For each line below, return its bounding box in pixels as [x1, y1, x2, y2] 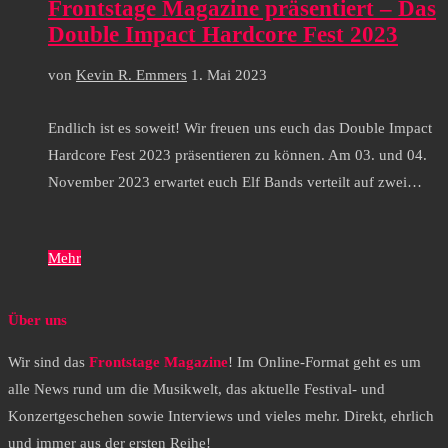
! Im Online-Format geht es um [228, 354, 421, 371]
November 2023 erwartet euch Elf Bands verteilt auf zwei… [48, 174, 422, 191]
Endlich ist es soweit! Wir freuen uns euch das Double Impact [48, 120, 432, 137]
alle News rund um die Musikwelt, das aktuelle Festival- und [8, 381, 385, 398]
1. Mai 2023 [191, 66, 267, 83]
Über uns [8, 312, 67, 329]
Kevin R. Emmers [76, 66, 187, 83]
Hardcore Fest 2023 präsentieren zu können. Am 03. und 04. [48, 147, 427, 164]
